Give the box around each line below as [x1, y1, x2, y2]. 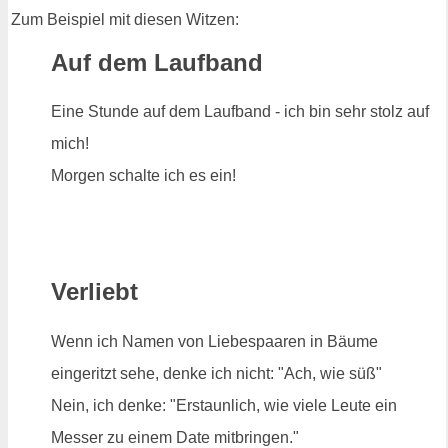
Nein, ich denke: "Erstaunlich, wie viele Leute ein [51, 397, 397, 415]
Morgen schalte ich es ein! [51, 167, 236, 185]
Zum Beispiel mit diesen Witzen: [11, 10, 239, 28]
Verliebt [51, 278, 138, 306]
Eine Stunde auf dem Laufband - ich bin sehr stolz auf [51, 103, 429, 121]
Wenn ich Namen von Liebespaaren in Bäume [51, 333, 378, 351]
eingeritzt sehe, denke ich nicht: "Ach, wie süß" [51, 365, 382, 383]
